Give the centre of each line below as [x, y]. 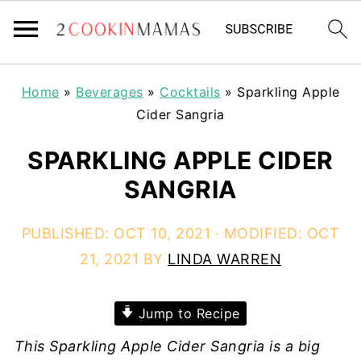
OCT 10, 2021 [162, 233]
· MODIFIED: [259, 233]
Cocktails [190, 92]
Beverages [110, 92]
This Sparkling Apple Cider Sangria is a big [167, 346]
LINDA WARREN [224, 259]
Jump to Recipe [187, 313]
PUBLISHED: [68, 233]
